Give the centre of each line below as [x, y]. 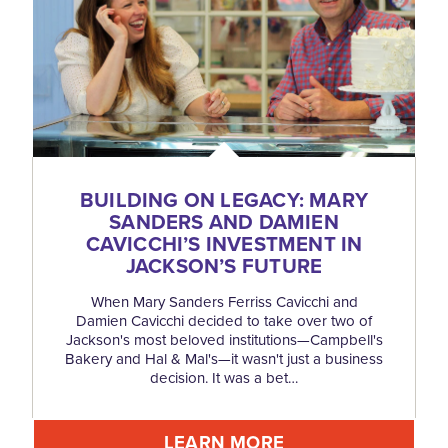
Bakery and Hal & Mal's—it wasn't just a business [224, 358]
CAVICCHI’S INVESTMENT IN [224, 243]
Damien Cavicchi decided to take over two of [224, 320]
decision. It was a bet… [224, 377]
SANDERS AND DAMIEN [224, 221]
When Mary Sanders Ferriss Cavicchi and [224, 301]
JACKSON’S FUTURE [224, 265]
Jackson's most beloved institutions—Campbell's [224, 339]
